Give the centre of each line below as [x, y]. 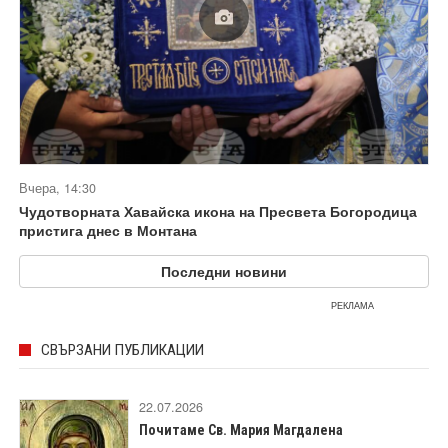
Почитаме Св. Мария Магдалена [241, 429]
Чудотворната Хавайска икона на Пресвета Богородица [218, 210]
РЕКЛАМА [352, 305]
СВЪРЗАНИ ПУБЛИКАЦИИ [122, 349]
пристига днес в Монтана [108, 229]
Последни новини [224, 270]
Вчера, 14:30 [57, 187]
